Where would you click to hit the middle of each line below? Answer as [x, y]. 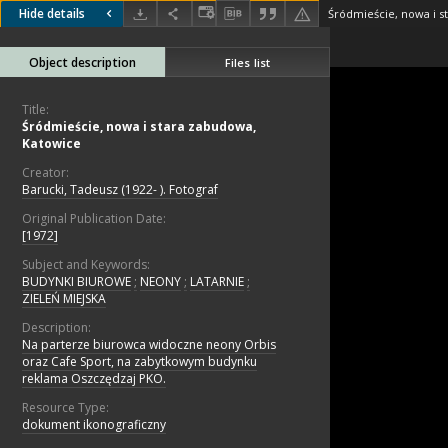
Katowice [51, 144]
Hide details [52, 14]
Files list [247, 62]
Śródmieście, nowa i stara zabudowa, [139, 127]
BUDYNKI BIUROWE [76, 282]
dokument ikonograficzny [94, 425]
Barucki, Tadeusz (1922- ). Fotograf [120, 190]
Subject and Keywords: [86, 265]
